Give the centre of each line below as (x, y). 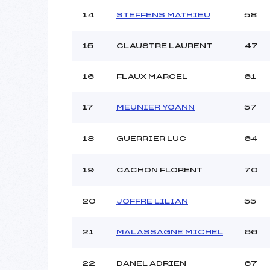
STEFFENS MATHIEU (163, 15)
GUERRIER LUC (151, 138)
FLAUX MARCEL (152, 76)
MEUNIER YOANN (155, 107)
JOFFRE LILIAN (152, 201)
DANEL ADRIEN (151, 263)
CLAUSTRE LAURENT (164, 46)
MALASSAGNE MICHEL (170, 232)
